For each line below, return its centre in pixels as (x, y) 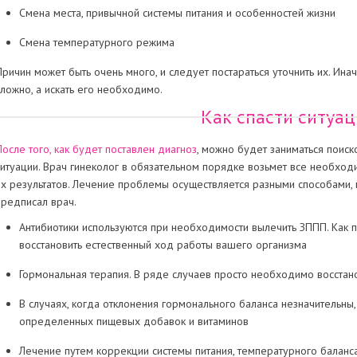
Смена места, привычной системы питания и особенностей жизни (177, 13)
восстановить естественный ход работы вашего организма (163, 245)
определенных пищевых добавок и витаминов (133, 321)
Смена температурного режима (96, 42)
